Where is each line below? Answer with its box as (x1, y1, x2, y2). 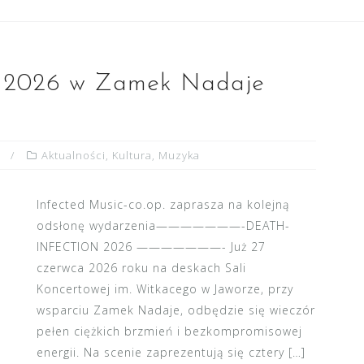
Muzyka (158, 148, 200, 162)
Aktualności (41, 148, 106, 162)
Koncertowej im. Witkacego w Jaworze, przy (36, 281, 293, 297)
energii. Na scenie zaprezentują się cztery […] (36, 344, 305, 360)
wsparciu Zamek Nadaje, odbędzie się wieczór (36, 302, 315, 318)
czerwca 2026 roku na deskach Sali (36, 260, 246, 275)
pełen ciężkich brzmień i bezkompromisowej (36, 323, 302, 339)
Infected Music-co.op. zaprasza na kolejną (36, 197, 289, 212)
